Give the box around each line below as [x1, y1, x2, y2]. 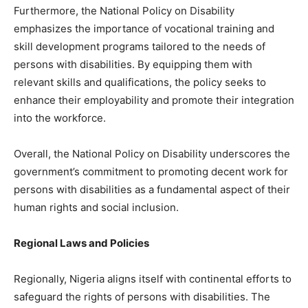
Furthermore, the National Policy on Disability [14, 3, 234, 17]
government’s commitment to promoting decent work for [14, 164, 288, 178]
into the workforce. [14, 111, 106, 124]
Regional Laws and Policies [14, 236, 149, 250]
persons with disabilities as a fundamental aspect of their [14, 182, 290, 196]
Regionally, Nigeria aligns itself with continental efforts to [14, 272, 291, 285]
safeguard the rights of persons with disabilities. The [14, 289, 270, 303]
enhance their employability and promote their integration [14, 93, 294, 107]
